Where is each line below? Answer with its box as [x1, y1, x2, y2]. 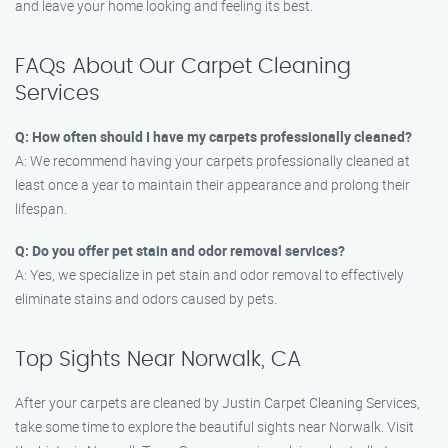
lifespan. [15, 199, 67, 218]
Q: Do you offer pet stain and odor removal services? [15, 241, 345, 260]
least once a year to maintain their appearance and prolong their [15, 175, 410, 194]
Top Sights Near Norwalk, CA [15, 349, 301, 370]
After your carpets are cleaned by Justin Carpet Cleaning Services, [15, 393, 420, 412]
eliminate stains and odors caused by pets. [15, 289, 277, 308]
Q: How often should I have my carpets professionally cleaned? [15, 127, 412, 146]
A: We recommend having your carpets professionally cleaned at [15, 151, 410, 170]
